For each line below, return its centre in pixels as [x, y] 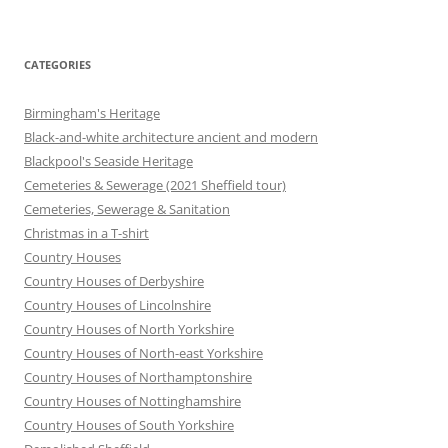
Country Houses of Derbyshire [114, 280]
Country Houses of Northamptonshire [138, 376]
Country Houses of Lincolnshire [117, 304]
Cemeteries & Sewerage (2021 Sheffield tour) [155, 184]
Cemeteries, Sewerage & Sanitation [127, 208]
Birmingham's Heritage [92, 112]
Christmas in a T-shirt [86, 232]
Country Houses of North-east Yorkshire [143, 352]
